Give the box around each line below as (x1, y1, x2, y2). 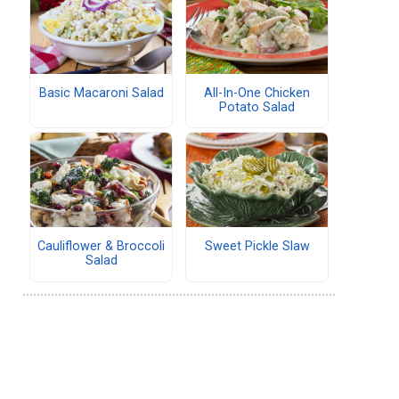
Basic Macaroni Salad (38, 85, 164, 102)
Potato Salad (219, 100, 295, 116)
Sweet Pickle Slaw (204, 239, 310, 255)
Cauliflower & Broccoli (37, 239, 165, 255)
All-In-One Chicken (204, 85, 310, 102)
